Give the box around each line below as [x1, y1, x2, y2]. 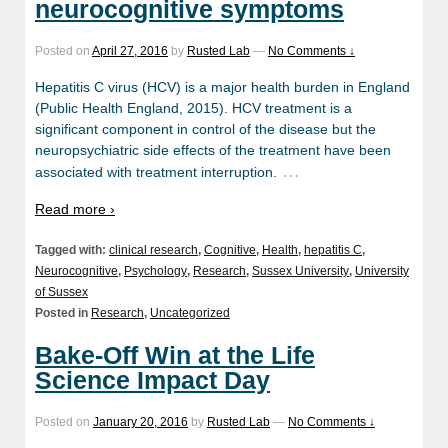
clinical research [109, 242, 198, 257]
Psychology [124, 263, 187, 278]
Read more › [35, 200, 115, 217]
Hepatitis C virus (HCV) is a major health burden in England [35, 79, 410, 96]
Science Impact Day [35, 365, 270, 394]
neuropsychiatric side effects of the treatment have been [35, 142, 391, 159]
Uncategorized [150, 305, 230, 320]
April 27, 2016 [92, 44, 168, 59]
